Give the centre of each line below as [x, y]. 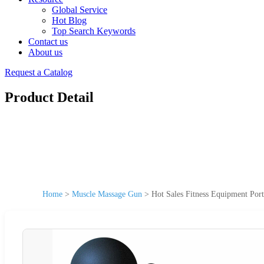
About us [45, 52]
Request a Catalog [39, 72]
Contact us [48, 42]
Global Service [80, 10]
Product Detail [49, 97]
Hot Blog [69, 20]
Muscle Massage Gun [107, 194]
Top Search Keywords [94, 31]
